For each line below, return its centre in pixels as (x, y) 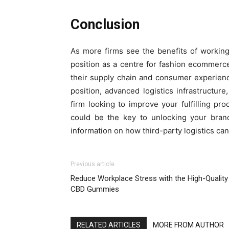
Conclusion (105, 24)
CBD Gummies (95, 189)
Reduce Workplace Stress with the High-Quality (149, 178)
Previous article (93, 164)
